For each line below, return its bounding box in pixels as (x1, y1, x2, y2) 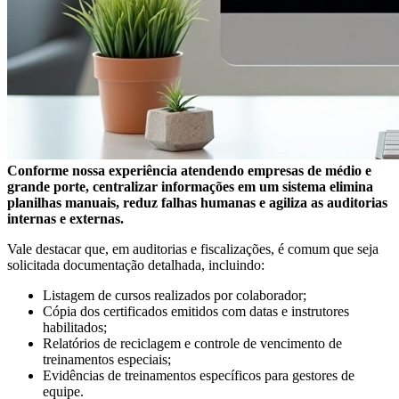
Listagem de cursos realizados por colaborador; (43, 288, 306, 304)
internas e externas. (7, 211, 124, 227)
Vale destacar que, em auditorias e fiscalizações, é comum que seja (7, 241, 379, 257)
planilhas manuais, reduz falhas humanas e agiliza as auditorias (7, 195, 387, 211)
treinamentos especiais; (43, 352, 171, 368)
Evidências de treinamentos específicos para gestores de (43, 368, 354, 384)
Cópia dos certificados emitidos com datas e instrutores (43, 304, 349, 320)
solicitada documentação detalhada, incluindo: (7, 257, 265, 273)
